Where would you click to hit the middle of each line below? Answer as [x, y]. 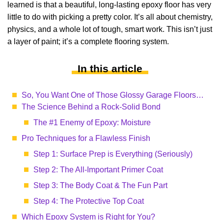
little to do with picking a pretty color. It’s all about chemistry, [110, 17]
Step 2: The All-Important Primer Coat [98, 170]
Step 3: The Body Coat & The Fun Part [100, 185]
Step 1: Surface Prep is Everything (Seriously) [113, 154]
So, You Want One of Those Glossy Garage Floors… [113, 95]
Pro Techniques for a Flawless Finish [86, 138]
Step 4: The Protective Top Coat [89, 201]
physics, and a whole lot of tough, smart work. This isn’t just [110, 29]
